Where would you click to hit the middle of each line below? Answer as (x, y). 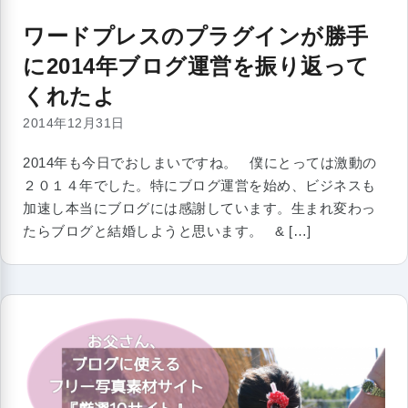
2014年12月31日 (74, 123)
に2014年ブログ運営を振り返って (196, 66)
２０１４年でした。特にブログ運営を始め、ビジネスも (199, 186)
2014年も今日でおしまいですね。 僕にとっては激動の (200, 163)
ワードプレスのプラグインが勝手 (196, 36)
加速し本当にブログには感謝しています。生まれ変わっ (199, 209)
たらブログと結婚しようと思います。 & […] (167, 231)
